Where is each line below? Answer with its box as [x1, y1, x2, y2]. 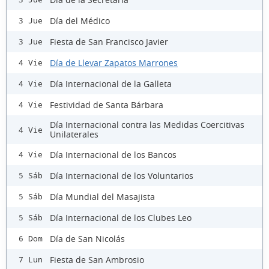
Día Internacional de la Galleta [50, 77, 172, 89]
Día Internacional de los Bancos [50, 148, 177, 160]
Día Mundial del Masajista [50, 190, 155, 202]
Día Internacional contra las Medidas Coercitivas [50, 119, 244, 131]
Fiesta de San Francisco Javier [50, 35, 168, 47]
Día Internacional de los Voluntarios [50, 169, 193, 181]
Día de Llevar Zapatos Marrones [50, 56, 178, 68]
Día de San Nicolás [50, 232, 125, 244]
